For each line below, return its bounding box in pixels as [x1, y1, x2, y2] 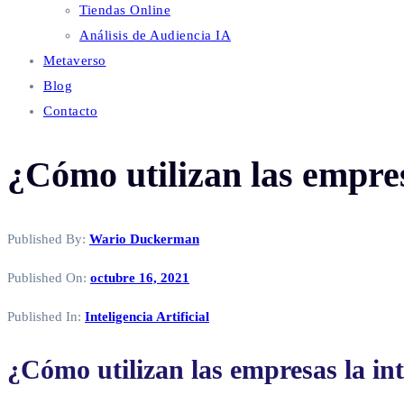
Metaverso [43, 53, 106, 68]
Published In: [7, 309, 85, 325]
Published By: [7, 232, 89, 247]
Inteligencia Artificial [85, 309, 209, 325]
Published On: [7, 271, 90, 286]
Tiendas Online [79, 3, 170, 17]
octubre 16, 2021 [90, 271, 189, 286]
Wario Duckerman [89, 232, 199, 247]
